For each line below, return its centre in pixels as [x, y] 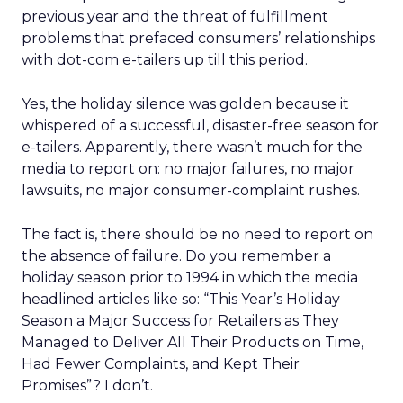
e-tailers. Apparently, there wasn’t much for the [192, 147]
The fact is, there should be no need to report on [197, 234]
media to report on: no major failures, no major [188, 169]
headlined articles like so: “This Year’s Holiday [181, 299]
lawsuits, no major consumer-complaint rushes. [191, 190]
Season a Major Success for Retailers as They [180, 321]
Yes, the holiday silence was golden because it [185, 104]
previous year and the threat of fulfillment [175, 17]
